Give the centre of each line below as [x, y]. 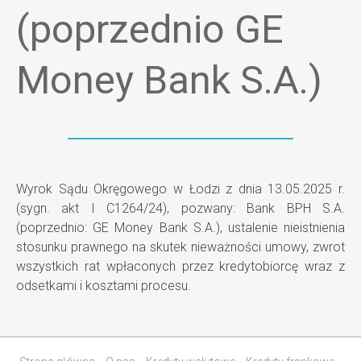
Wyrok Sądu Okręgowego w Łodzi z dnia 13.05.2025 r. [180, 189]
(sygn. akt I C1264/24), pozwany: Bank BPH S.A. [180, 208]
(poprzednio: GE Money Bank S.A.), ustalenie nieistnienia [180, 228]
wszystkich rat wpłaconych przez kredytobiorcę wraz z [180, 266]
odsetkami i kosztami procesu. [104, 286]
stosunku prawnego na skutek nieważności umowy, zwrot [180, 247]
